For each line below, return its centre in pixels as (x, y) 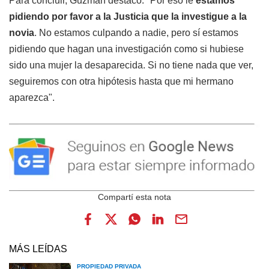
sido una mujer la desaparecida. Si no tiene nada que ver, (131, 65)
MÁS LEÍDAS (38, 249)
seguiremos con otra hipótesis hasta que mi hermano (121, 81)
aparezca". (32, 97)
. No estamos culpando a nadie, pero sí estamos (136, 32)
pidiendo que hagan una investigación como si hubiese (126, 49)
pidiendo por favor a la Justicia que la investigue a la (128, 16)
